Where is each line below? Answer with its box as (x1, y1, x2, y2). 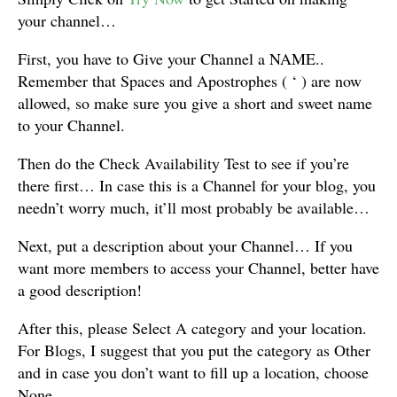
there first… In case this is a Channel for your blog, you (18, 175, 376, 196)
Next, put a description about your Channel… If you (18, 235, 353, 256)
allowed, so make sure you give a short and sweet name (18, 92, 372, 113)
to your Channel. (18, 114, 125, 136)
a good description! (18, 279, 142, 300)
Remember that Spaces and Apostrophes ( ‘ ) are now (18, 70, 362, 91)
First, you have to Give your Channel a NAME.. (18, 48, 324, 69)
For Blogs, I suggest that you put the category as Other (18, 339, 370, 361)
